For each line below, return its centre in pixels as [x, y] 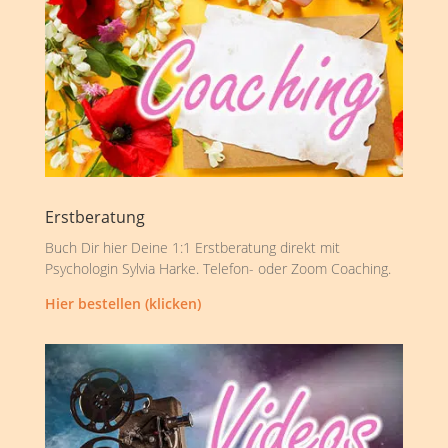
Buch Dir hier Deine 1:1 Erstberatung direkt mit [192, 248]
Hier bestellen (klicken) [122, 304]
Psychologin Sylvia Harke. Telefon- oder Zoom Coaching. [217, 269]
